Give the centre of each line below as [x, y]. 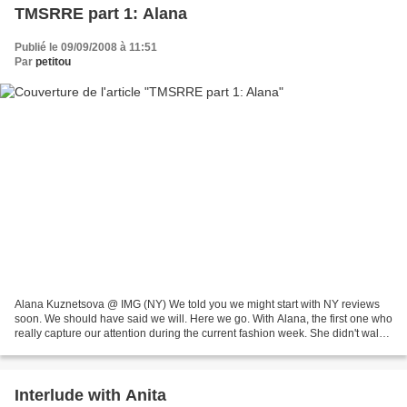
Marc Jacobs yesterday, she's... [90, 348]
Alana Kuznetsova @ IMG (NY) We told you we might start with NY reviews [197, 305]
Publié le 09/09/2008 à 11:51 [86, 47]
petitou [53, 61]
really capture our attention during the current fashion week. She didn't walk [199, 334]
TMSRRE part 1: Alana [101, 13]
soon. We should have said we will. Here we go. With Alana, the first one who [203, 319]
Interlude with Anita [90, 396]
